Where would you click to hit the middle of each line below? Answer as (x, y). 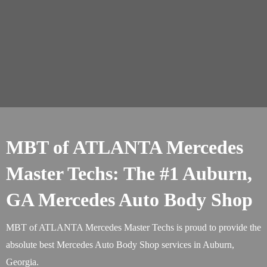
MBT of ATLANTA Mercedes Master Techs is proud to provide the (133, 227)
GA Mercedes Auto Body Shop (129, 200)
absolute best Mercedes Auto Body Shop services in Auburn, (120, 245)
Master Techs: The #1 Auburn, (129, 173)
